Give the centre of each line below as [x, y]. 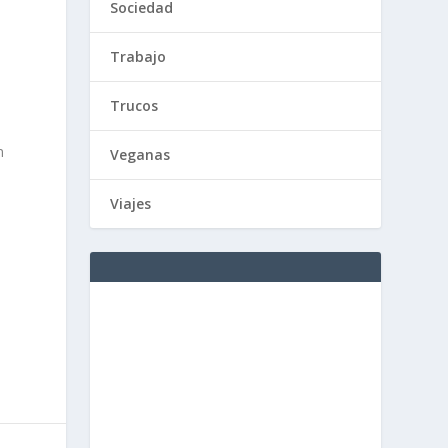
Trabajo [138, 56]
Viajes [131, 203]
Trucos [134, 105]
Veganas [140, 154]
